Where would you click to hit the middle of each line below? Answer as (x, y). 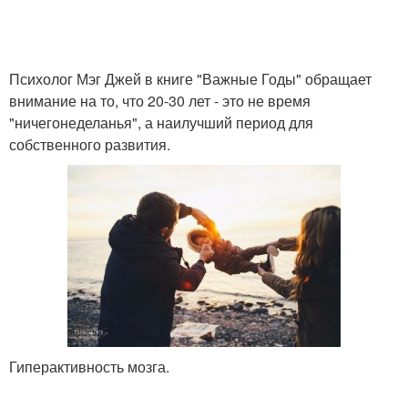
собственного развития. (90, 144)
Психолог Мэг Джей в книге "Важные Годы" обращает (190, 79)
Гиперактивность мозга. (89, 367)
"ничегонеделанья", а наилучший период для (161, 122)
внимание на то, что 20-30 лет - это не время (160, 101)
